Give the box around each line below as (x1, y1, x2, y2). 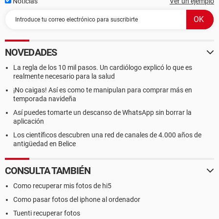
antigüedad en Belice (13, 140, 76, 148)
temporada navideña (13, 95, 76, 103)
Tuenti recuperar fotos (13, 209, 80, 217)
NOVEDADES (5, 46, 57, 58)
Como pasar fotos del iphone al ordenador (13, 196, 140, 203)
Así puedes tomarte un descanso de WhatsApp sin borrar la (13, 109, 192, 116)
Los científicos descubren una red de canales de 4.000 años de (13, 131, 201, 139)
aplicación (13, 117, 44, 125)
